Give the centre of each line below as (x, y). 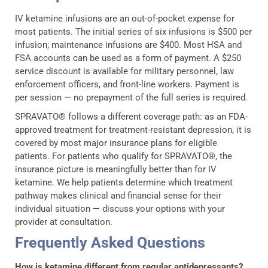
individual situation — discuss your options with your (120, 208)
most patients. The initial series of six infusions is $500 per (133, 31)
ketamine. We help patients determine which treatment (124, 182)
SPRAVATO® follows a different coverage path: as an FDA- (131, 116)
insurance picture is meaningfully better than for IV (116, 169)
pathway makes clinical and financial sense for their (118, 195)
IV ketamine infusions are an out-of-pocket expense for (125, 18)
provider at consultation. (64, 222)
